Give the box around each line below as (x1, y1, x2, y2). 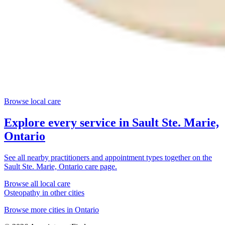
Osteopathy (4, 188, 40, 197)
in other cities (40, 188, 84, 197)
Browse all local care (4, 179, 70, 188)
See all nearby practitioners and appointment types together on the (4, 153, 212, 162)
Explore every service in (4, 116, 132, 129)
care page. (83, 162, 117, 171)
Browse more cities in (4, 205, 75, 214)
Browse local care (4, 96, 61, 105)
